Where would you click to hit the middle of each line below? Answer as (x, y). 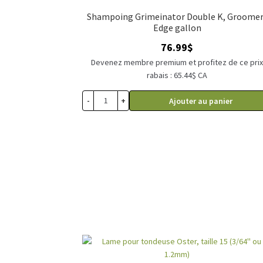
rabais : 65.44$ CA (177, 75)
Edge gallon (177, 28)
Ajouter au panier (200, 101)
